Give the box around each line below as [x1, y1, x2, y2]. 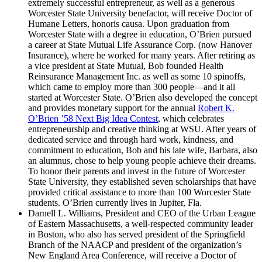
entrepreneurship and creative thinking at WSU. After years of [28, 124, 256, 135]
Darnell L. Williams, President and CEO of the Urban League [28, 208, 256, 219]
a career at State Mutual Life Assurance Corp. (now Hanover [28, 40, 252, 50]
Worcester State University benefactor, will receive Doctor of [28, 8, 252, 19]
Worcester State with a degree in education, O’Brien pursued [28, 29, 251, 40]
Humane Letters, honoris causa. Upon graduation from [28, 19, 229, 29]
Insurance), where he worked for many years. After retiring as [28, 50, 255, 61]
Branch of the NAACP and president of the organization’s [28, 240, 242, 250]
